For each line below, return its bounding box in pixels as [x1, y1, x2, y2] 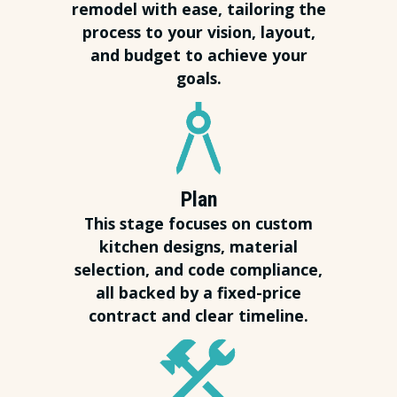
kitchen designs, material [99, 236, 298, 258]
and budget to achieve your [90, 44, 307, 66]
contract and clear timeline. [89, 305, 308, 327]
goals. [175, 67, 222, 90]
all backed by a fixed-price [96, 282, 301, 304]
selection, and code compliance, [74, 259, 323, 281]
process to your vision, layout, [82, 21, 315, 43]
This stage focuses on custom [84, 213, 313, 235]
